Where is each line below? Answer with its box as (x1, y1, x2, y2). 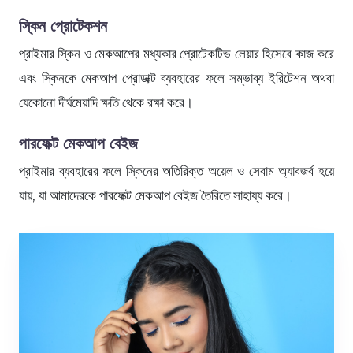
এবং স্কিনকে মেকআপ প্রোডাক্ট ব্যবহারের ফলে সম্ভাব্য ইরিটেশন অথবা (19, 69, 334, 86)
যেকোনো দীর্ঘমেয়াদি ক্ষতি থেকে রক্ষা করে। (19, 94, 193, 110)
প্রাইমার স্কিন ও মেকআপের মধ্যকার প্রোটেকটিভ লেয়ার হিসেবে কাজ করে (19, 45, 334, 61)
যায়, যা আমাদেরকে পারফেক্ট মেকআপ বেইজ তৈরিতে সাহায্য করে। (19, 187, 292, 203)
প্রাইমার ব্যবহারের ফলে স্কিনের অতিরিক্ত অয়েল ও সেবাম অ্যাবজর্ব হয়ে (19, 162, 334, 179)
